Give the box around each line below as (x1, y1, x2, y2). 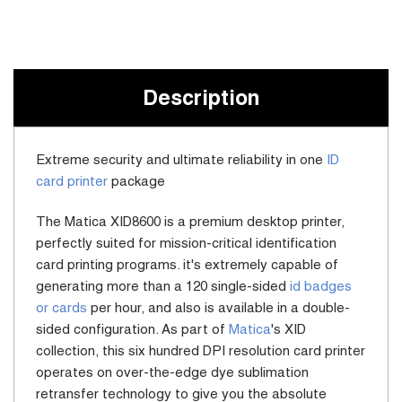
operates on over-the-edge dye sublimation (36, 364, 309, 380)
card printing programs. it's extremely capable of (36, 257, 338, 273)
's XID (271, 321, 306, 337)
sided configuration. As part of (36, 321, 229, 337)
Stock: (22, 41, 60, 57)
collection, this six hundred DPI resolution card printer (36, 343, 365, 359)
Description (143, 85, 259, 110)
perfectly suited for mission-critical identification (36, 235, 336, 251)
